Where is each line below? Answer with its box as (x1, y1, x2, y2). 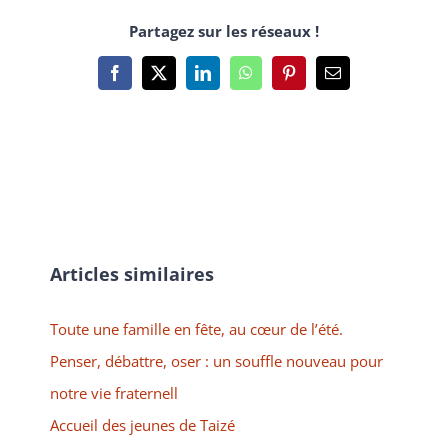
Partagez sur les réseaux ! (129, 20, 319, 41)
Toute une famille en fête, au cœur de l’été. (50, 319, 343, 340)
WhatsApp (244, 71, 313, 88)
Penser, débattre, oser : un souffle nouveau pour (50, 351, 383, 372)
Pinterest (287, 71, 342, 88)
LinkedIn (201, 71, 260, 88)
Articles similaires (50, 262, 214, 287)
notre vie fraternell (50, 383, 178, 404)
